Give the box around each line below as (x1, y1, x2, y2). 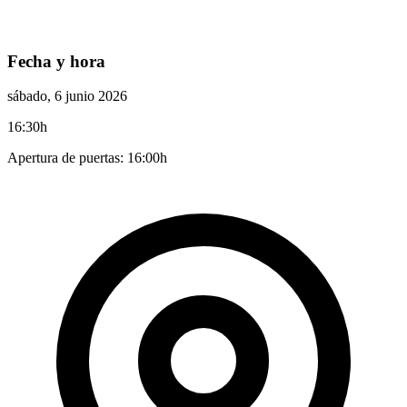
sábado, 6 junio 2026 (7, 88, 127, 104)
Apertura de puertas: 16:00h (7, 150, 167, 166)
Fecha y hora (7, 51, 105, 71)
